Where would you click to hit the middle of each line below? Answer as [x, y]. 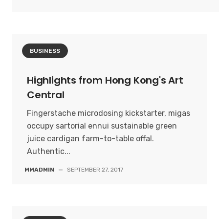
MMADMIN [39, 170]
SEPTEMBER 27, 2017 [95, 170]
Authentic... [49, 151]
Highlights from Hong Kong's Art [105, 80]
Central [46, 95]
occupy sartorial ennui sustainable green [102, 126]
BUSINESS [45, 51]
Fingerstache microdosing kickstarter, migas [109, 113]
